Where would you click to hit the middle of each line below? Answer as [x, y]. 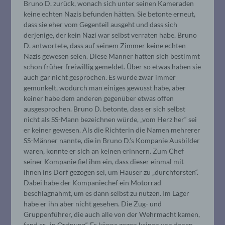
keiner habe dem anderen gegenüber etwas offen [99, 98]
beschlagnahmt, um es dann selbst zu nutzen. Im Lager [107, 193]
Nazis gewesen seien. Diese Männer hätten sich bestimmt [112, 56]
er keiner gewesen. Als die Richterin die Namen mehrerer [112, 130]
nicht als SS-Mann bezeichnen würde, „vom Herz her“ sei [110, 119]
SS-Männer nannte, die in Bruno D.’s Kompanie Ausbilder [112, 140]
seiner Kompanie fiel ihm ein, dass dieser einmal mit [104, 161]
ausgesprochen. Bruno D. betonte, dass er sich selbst [105, 108]
